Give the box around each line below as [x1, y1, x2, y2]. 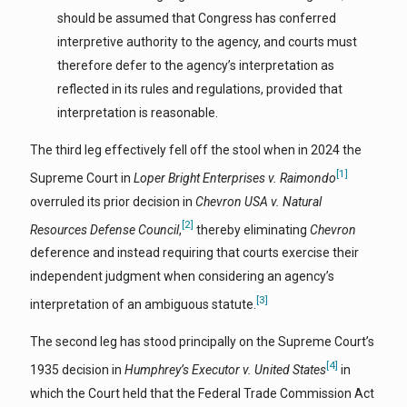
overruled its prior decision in [30, 194, 195, 209]
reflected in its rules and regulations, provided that [57, 82, 342, 96]
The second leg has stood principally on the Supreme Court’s [30, 333, 374, 349]
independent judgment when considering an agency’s [30, 269, 334, 284]
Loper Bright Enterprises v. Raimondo [134, 170, 336, 185]
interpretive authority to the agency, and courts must [57, 35, 357, 49]
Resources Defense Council [30, 222, 179, 237]
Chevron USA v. [195, 194, 283, 209]
